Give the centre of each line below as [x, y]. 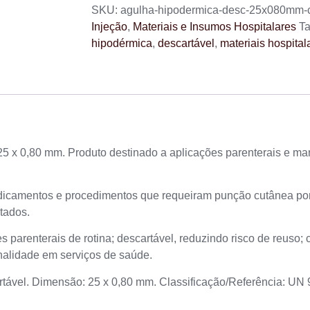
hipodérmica [122, 43]
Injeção [109, 26]
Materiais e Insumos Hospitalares [215, 26]
